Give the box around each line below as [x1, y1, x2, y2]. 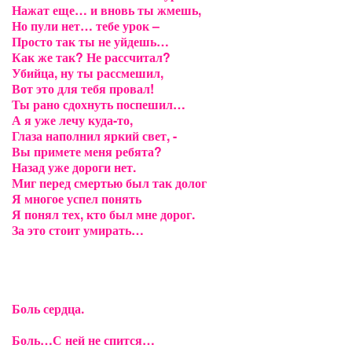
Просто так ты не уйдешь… [12, 32, 169, 50]
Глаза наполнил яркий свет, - [12, 126, 177, 145]
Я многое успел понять [12, 189, 141, 207]
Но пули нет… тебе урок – [12, 16, 159, 35]
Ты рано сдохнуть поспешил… [12, 95, 185, 113]
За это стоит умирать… [12, 221, 144, 239]
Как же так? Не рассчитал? [12, 48, 170, 66]
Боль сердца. [12, 299, 84, 317]
